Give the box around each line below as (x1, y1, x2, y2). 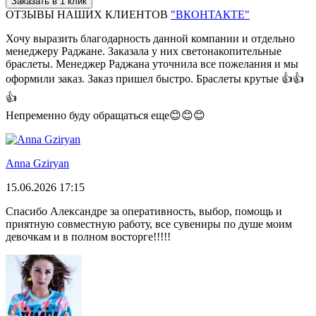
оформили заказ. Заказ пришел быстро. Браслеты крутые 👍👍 (6, 72, 304, 85)
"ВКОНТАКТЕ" (171, 8, 250, 20)
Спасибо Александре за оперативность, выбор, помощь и (6, 205, 282, 217)
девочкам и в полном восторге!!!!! (6, 230, 171, 243)
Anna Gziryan (6, 157, 69, 169)
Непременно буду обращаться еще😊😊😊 (6, 109, 205, 121)
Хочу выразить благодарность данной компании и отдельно (6, 32, 295, 44)
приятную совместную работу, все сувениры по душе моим (6, 217, 292, 230)
